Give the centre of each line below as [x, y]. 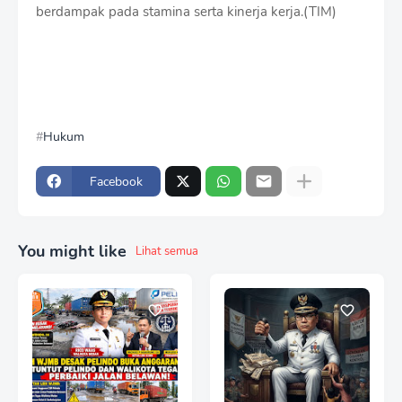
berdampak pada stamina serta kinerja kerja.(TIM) [186, 12]
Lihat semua [167, 252]
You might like [72, 252]
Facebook [116, 181]
